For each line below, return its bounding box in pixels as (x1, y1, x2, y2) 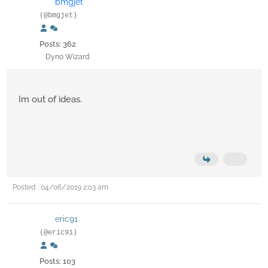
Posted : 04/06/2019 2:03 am (13, 183, 108, 192)
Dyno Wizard (45, 53, 89, 62)
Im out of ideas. (19, 94, 82, 105)
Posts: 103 (39, 257, 75, 266)
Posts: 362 (39, 39, 76, 49)
